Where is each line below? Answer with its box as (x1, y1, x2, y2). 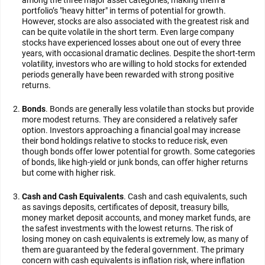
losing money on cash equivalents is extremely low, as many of (22, 234, 248, 244)
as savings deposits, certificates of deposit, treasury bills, (22, 202, 229, 212)
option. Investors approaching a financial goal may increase (22, 125, 240, 135)
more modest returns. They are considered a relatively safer (22, 115, 238, 124)
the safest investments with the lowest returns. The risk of (22, 224, 233, 233)
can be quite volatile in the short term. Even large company (22, 27, 234, 37)
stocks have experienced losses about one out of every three (22, 38, 241, 47)
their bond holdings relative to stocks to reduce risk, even (22, 136, 228, 146)
